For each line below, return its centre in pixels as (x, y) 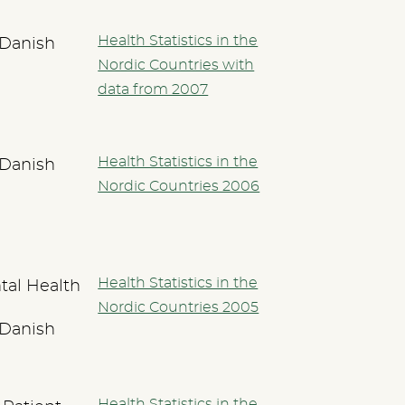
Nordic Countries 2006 (179, 186)
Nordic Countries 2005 (179, 307)
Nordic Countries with (176, 65)
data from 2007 (153, 89)
